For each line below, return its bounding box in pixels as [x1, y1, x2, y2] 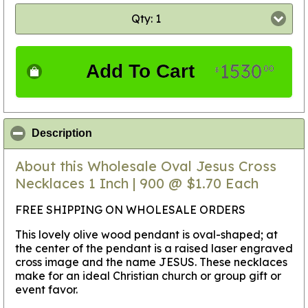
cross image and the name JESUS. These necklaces [15, 254, 287, 269]
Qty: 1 [131, 12, 161, 26]
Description [32, 127, 92, 140]
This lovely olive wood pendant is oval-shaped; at [15, 227, 278, 241]
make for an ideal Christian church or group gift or [15, 268, 281, 283]
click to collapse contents [92, 126, 225, 141]
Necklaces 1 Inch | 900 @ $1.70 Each [15, 174, 258, 192]
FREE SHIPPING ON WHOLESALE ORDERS [15, 202, 245, 217]
